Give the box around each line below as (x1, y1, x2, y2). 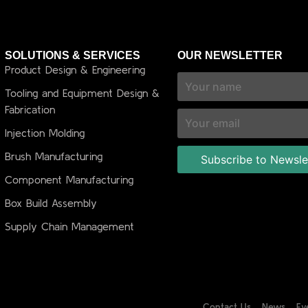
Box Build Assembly (5, 196, 98, 209)
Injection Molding (5, 126, 85, 139)
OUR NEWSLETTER (177, 49, 283, 61)
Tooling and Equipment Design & (5, 86, 160, 99)
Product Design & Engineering (5, 63, 146, 76)
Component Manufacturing (5, 173, 134, 186)
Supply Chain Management (5, 219, 135, 232)
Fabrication (5, 102, 56, 115)
